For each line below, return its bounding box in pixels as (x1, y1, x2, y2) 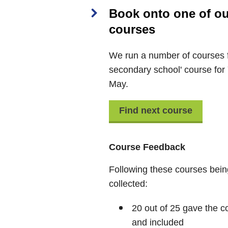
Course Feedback (109, 141, 185, 152)
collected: (109, 178, 148, 189)
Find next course (119, 105, 192, 116)
